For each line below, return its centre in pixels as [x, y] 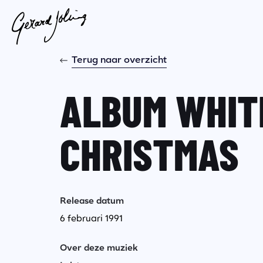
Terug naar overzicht [119, 60]
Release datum [92, 202]
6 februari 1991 [91, 219]
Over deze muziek [99, 249]
